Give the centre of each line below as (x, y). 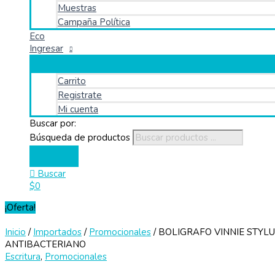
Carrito (72, 81)
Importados (57, 232)
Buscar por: (53, 123)
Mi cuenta (78, 109)
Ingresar (46, 48)
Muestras (77, 8)
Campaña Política (94, 22)
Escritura (23, 257)
